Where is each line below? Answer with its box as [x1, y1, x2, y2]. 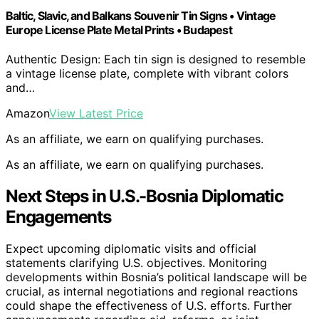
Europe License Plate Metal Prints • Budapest [6, 22, 232, 37]
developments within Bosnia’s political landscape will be [6, 269, 307, 284]
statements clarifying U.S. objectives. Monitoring [6, 255, 267, 270]
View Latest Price [49, 105, 143, 120]
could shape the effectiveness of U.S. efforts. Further [6, 298, 292, 313]
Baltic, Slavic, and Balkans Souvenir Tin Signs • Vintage [6, 8, 276, 23]
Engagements [6, 206, 111, 227]
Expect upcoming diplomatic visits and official [6, 241, 256, 256]
